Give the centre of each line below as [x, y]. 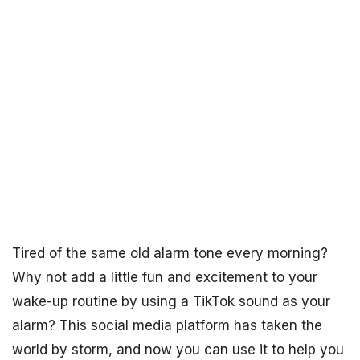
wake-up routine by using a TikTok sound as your [171, 301]
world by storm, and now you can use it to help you [178, 350]
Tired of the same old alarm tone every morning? [170, 253]
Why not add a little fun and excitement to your [165, 277]
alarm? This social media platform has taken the [167, 325]
